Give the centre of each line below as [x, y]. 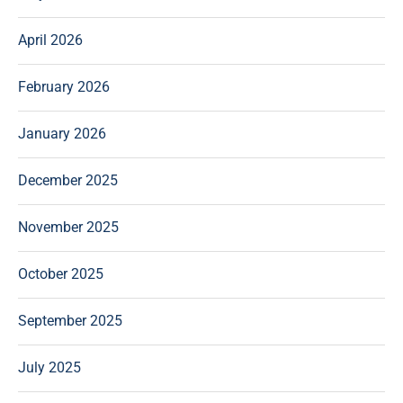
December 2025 [68, 181]
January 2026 [62, 134]
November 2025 [68, 228]
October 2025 [61, 274]
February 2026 [64, 87]
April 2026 [50, 40]
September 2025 [70, 321]
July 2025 [49, 368]
